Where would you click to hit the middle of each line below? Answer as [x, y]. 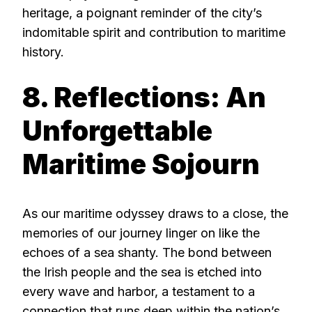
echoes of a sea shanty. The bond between [147, 252]
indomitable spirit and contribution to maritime [154, 33]
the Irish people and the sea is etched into [142, 272]
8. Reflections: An [144, 97]
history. [43, 52]
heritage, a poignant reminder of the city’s [142, 13]
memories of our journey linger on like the [141, 233]
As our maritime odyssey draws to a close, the [155, 213]
